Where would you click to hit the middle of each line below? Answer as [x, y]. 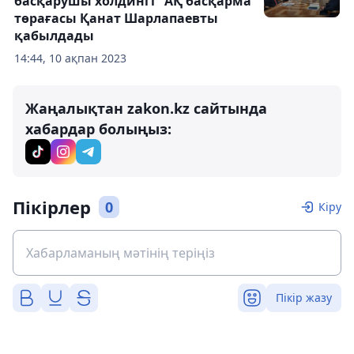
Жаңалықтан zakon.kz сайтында [146, 108]
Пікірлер [52, 207]
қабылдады [54, 36]
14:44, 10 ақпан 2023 [70, 58]
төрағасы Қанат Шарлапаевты [116, 18]
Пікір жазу [304, 298]
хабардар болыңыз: [98, 129]
